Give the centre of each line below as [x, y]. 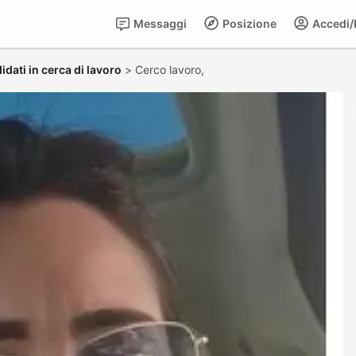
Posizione [248, 23]
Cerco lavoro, [171, 70]
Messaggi [159, 23]
